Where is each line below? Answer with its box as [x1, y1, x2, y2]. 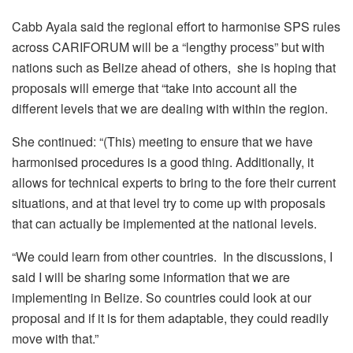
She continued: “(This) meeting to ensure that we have [12, 132, 313, 150]
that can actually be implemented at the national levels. [12, 214, 317, 232]
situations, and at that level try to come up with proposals [12, 193, 325, 212]
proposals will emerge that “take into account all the [12, 78, 297, 97]
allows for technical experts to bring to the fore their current [12, 173, 336, 191]
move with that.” [12, 329, 98, 347]
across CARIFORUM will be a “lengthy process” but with [12, 37, 325, 56]
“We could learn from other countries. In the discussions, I [12, 247, 333, 266]
